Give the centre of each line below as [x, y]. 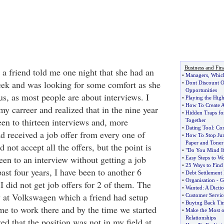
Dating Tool [199, 127]
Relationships [200, 217]
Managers [196, 75]
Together [195, 120]
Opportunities [201, 90]
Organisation [200, 180]
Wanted [194, 187]
